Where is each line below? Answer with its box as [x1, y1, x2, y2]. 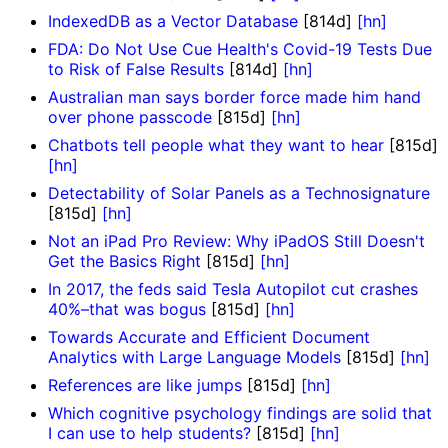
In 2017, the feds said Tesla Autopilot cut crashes [48, 279, 418, 300]
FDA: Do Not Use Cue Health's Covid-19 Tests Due [48, 39, 432, 60]
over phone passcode [48, 107, 212, 128]
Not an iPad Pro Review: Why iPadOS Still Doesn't [48, 231, 425, 252]
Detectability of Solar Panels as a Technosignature [48, 183, 430, 204]
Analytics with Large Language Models [48, 347, 341, 368]
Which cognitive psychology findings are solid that [48, 403, 432, 424]
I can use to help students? [48, 423, 251, 444]
